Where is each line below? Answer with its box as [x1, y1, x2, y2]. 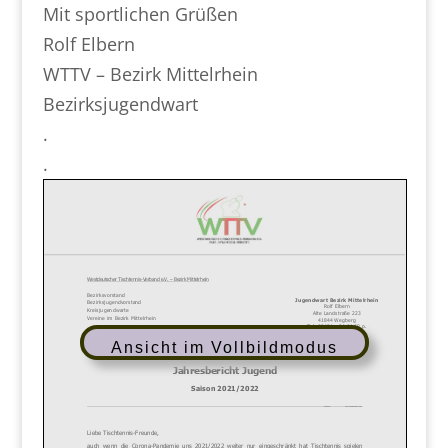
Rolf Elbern [42, 32, 135, 56]
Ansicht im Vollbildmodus [111, 338, 339, 356]
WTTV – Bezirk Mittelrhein [42, 62, 258, 86]
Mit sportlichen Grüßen [42, 2, 238, 26]
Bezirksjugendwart [42, 92, 198, 116]
